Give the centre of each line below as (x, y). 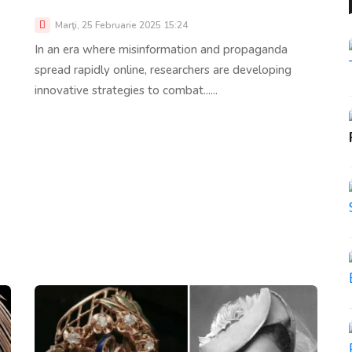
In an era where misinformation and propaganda (161, 50)
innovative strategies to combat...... (126, 91)
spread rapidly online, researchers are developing (163, 70)
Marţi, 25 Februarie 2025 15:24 (120, 26)
